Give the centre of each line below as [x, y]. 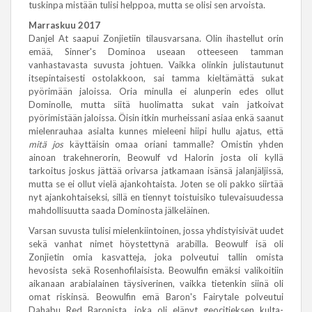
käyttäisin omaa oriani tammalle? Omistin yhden [174, 144]
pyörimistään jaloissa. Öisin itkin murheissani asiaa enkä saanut [156, 118]
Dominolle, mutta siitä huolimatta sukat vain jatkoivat [156, 104]
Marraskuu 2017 [64, 25]
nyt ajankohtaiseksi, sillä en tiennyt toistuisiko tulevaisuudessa [156, 197]
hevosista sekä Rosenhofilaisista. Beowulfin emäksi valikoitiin [156, 270]
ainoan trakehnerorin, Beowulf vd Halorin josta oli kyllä [156, 157]
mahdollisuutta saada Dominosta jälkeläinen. [119, 210]
